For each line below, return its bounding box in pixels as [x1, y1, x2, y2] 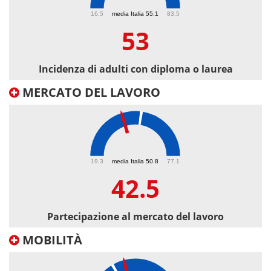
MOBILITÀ [19, 232, 82, 249]
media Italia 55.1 [112, 10, 158, 17]
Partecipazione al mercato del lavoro [47, 210, 224, 224]
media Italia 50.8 [112, 157, 158, 165]
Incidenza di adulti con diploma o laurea [38, 62, 233, 76]
